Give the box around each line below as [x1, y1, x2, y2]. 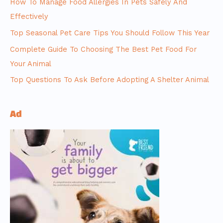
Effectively [10, 12, 48, 21]
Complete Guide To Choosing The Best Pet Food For [10, 44, 197, 54]
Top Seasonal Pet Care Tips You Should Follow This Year [10, 28, 210, 37]
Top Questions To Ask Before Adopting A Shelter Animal [10, 75, 209, 85]
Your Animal [10, 59, 51, 68]
